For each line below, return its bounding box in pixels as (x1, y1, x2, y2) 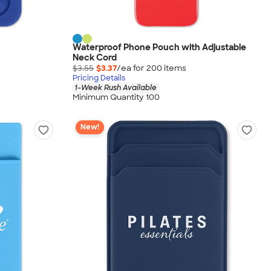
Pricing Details (73, 73, 125, 83)
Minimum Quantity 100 (73, 91, 160, 102)
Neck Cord (73, 51, 117, 63)
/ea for (117, 62, 146, 73)
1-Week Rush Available (74, 82, 157, 93)
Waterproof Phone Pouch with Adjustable (73, 41, 246, 53)
